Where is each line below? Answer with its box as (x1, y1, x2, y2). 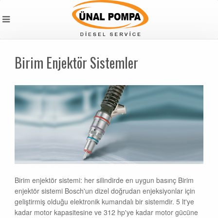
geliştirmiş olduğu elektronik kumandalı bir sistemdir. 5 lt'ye (15, 196, 194, 206)
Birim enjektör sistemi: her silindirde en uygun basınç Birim (15, 175, 194, 185)
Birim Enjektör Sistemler (15, 53, 138, 73)
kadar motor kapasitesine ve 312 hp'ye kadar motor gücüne (15, 207, 198, 217)
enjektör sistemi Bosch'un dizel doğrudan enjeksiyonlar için (15, 185, 195, 196)
